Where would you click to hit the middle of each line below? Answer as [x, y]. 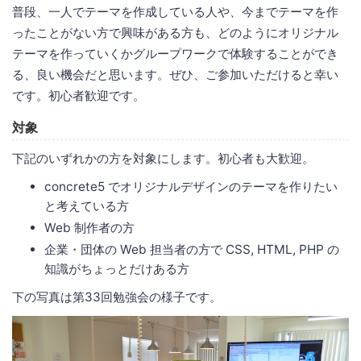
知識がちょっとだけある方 [117, 269]
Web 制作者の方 [89, 228]
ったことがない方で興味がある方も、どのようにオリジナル [175, 33]
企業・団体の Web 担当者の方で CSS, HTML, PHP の [192, 250]
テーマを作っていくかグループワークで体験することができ [175, 54]
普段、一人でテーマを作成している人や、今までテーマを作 [175, 12]
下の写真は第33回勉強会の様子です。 [117, 297]
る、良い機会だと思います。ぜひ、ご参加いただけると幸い [175, 75]
